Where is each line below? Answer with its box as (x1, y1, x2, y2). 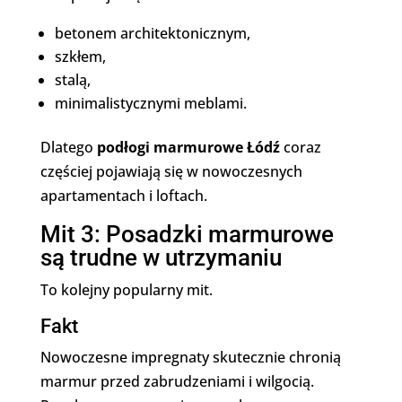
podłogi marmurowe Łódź (96, 137, 280, 157)
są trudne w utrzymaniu (39, 244, 282, 271)
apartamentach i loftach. (39, 186, 207, 205)
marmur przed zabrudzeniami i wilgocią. (39, 371, 314, 391)
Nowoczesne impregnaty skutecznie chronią (39, 347, 341, 367)
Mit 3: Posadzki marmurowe (39, 221, 334, 248)
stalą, (54, 70, 91, 90)
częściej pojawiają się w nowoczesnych (39, 162, 302, 181)
